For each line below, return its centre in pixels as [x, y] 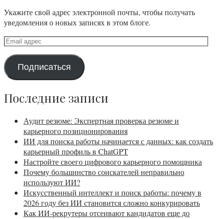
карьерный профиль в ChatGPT [76, 151]
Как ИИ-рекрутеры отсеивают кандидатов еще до [107, 213]
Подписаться [44, 67]
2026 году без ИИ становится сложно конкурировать [112, 202]
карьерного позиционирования [76, 131]
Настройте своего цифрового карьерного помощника [113, 161]
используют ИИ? [52, 182]
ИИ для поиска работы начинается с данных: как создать [118, 141]
